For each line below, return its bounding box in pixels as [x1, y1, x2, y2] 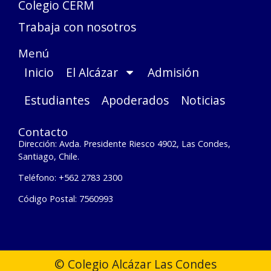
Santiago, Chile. [18, 150, 79, 162]
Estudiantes [24, 91, 90, 108]
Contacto [18, 123, 68, 139]
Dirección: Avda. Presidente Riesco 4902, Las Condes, [18, 137, 230, 149]
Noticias [181, 91, 225, 108]
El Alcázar [66, 64, 118, 80]
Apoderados [102, 91, 169, 108]
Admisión [148, 64, 200, 80]
